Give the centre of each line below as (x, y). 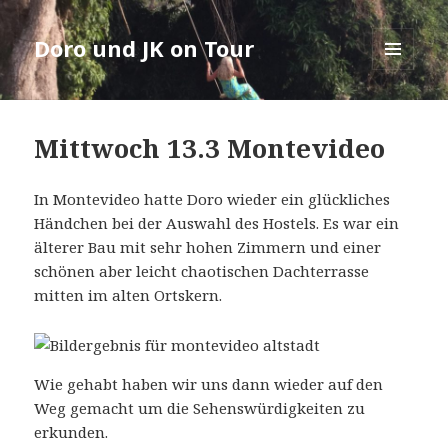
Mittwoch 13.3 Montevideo (210, 148)
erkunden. (71, 432)
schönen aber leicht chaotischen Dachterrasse (202, 271)
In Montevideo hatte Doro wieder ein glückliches (212, 199)
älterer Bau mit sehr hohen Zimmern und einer (208, 247)
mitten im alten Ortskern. (128, 295)
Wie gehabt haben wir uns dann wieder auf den (209, 384)
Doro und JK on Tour (144, 48)
